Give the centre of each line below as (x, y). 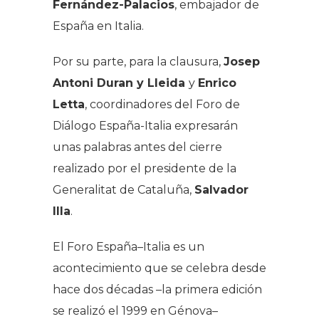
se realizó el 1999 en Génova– (135, 310)
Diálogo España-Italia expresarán (145, 125)
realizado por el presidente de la (145, 168)
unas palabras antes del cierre (137, 147)
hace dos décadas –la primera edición (157, 289)
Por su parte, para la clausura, (138, 61)
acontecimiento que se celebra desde (159, 268)
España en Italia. (98, 26)
